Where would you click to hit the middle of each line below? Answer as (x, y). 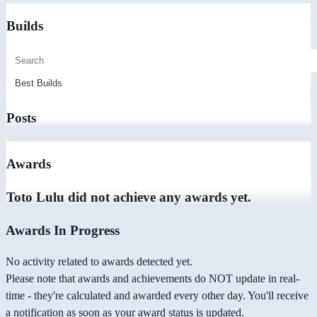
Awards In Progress (63, 230)
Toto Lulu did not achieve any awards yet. (129, 197)
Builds (25, 26)
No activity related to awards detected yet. (99, 262)
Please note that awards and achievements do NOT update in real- (152, 279)
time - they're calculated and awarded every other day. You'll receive (157, 296)
